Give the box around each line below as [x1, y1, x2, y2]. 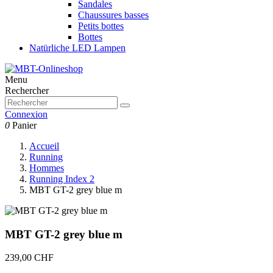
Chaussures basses [78, 10, 149, 20]
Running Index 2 [29, 174, 94, 184]
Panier [12, 120, 37, 130]
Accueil [29, 141, 59, 151]
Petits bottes [78, 21, 124, 31]
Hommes [29, 163, 64, 173]
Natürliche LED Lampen [29, 43, 126, 53]
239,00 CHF [5, 252, 54, 263]
